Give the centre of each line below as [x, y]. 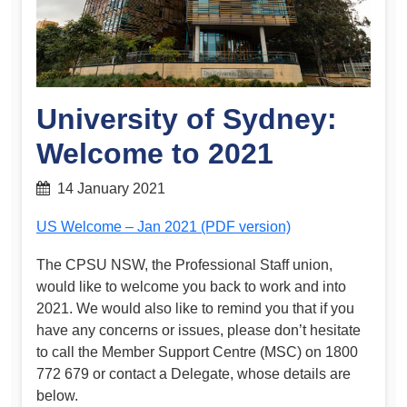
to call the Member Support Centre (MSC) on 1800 [197, 352]
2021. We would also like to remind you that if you [195, 308]
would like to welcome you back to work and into [191, 286]
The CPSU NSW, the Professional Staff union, [184, 264]
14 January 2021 [108, 189]
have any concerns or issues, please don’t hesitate [199, 330]
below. [57, 395]
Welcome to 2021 [155, 154]
